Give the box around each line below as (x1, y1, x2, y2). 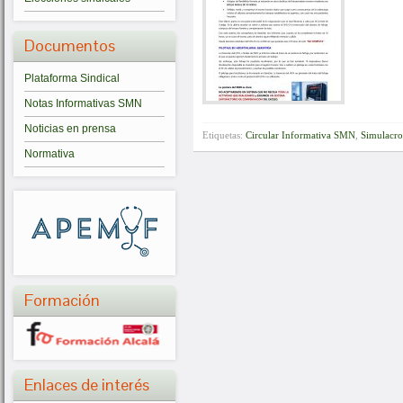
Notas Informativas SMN (24, 97, 142, 110)
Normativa (24, 148, 75, 160)
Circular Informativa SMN (246, 130, 355, 140)
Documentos (24, 35, 115, 56)
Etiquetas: (202, 130, 246, 140)
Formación (24, 289, 100, 310)
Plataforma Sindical (24, 72, 120, 85)
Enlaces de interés (24, 374, 149, 396)
